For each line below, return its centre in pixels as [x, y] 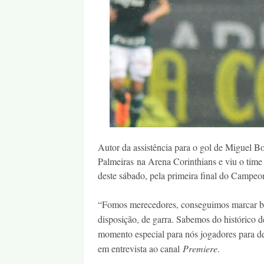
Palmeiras [117, 161]
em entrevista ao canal [140, 248]
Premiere [200, 248]
